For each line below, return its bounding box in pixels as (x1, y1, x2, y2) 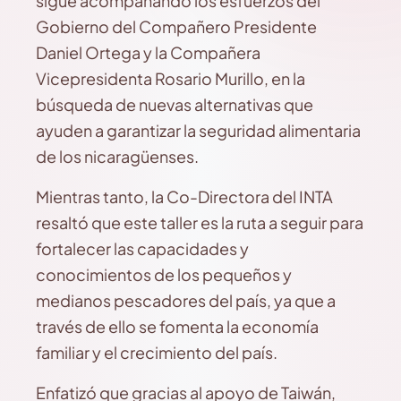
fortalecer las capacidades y (36, 238, 249, 259)
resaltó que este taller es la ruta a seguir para (36, 212, 363, 233)
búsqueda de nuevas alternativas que (36, 94, 313, 115)
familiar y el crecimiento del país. (36, 342, 277, 363)
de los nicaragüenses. (36, 146, 199, 166)
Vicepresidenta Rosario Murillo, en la (36, 68, 305, 89)
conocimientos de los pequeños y (36, 264, 292, 285)
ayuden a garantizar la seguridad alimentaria (36, 120, 361, 141)
